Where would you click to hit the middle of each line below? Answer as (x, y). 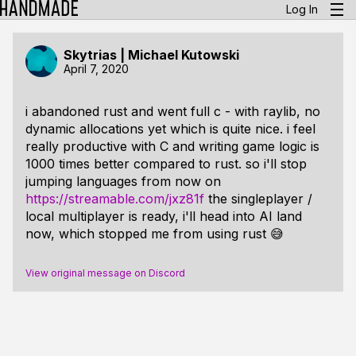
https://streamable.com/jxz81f (115, 199)
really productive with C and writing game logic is (172, 146)
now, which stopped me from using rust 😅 (155, 234)
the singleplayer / (258, 199)
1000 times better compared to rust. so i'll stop (166, 164)
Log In (302, 9)
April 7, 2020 (96, 68)
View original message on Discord (105, 273)
